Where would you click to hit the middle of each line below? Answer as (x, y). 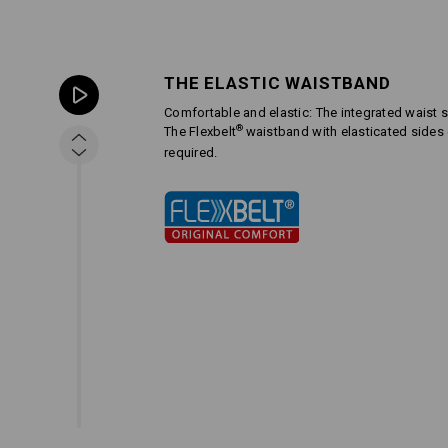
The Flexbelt (200, 131)
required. (191, 152)
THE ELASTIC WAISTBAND (277, 83)
